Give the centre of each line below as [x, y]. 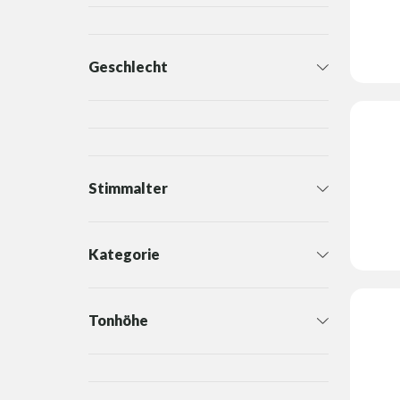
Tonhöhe [118, 321]
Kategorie [124, 254]
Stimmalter [128, 188]
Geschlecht [128, 67]
